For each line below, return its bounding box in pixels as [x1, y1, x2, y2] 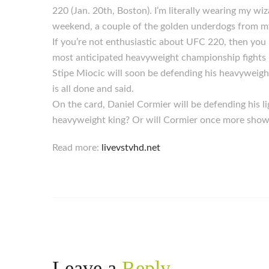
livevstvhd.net [101, 143, 160, 153]
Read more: [52, 143, 101, 153]
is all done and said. [52, 84, 134, 94]
